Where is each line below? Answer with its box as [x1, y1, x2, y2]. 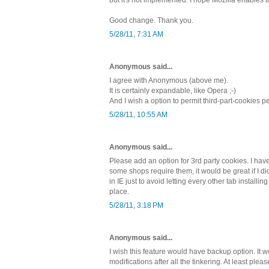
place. [109, 187, 129, 196]
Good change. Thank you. [109, 16, 193, 25]
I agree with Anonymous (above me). [109, 76, 228, 85]
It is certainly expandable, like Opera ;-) [109, 86, 236, 95]
